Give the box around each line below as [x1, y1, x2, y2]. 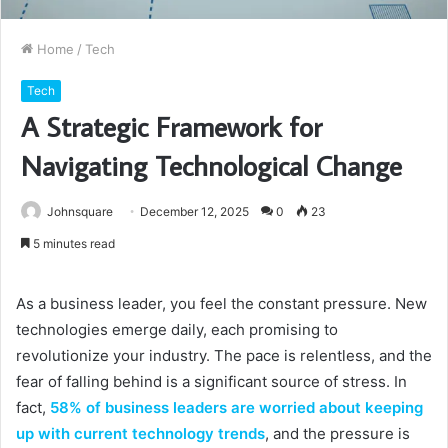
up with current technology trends [16, 424, 265, 444]
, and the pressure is [265, 424, 410, 444]
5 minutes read [30, 236, 115, 252]
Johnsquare [47, 204, 113, 220]
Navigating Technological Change [21, 147, 402, 185]
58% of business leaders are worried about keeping [50, 398, 423, 418]
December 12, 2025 [140, 204, 249, 220]
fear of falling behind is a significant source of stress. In [16, 372, 407, 392]
